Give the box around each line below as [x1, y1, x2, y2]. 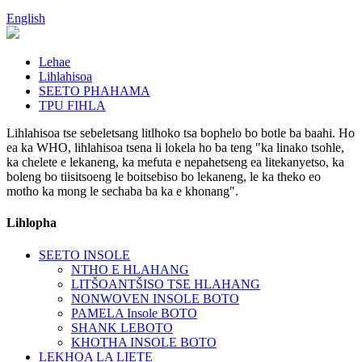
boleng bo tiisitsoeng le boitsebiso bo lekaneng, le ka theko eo [6, 170, 321, 183]
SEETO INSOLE [39, 247, 130, 262]
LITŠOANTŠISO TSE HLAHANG [71, 276, 260, 291]
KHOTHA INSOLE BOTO [71, 335, 217, 349]
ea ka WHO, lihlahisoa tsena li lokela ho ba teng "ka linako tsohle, [6, 141, 344, 154]
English [6, 11, 45, 25]
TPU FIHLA [39, 99, 106, 112]
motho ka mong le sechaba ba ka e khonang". [6, 184, 238, 198]
